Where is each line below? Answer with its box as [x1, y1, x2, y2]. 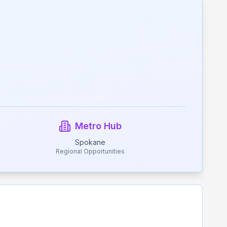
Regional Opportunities [56, 147, 125, 155]
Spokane [75, 138, 105, 146]
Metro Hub [75, 121, 122, 131]
